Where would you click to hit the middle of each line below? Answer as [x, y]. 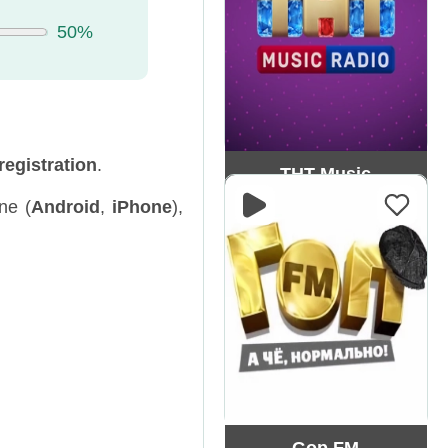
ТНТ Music [326, 174]
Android [65, 206]
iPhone [141, 206]
